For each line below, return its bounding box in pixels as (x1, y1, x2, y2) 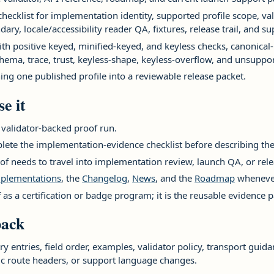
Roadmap (194, 172, 235, 185)
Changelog (82, 172, 128, 185)
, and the (155, 172, 195, 185)
